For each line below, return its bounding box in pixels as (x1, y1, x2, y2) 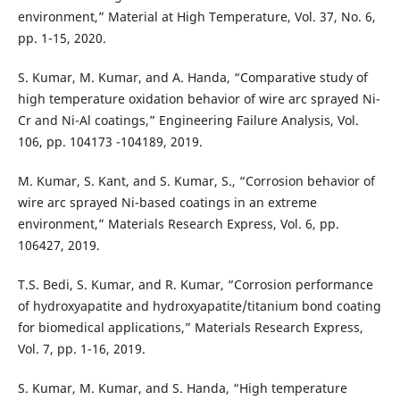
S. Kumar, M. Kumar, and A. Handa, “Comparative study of (17, 69, 368, 87)
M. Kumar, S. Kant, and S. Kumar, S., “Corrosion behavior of (17, 172, 375, 190)
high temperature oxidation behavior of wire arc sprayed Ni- (17, 90, 380, 108)
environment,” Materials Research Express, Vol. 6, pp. (17, 215, 339, 233)
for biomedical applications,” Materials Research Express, (17, 319, 363, 337)
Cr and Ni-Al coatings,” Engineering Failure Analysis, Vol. (17, 112, 359, 129)
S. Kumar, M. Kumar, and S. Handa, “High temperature (17, 379, 347, 397)
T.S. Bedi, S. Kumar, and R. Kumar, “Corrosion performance (17, 276, 373, 294)
